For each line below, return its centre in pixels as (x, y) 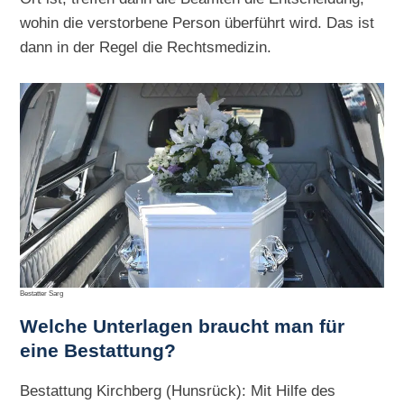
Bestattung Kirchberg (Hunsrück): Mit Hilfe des (178, 390)
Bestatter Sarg (42, 293)
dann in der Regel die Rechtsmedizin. (146, 46)
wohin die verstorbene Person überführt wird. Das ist (197, 22)
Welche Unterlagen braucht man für (183, 326)
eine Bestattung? (98, 350)
